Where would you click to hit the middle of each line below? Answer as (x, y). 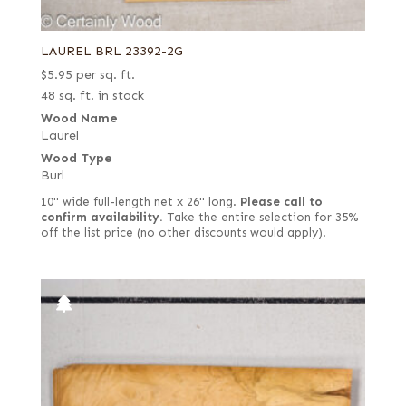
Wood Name (79, 119)
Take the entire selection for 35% (260, 218)
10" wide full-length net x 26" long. (140, 203)
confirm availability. (101, 218)
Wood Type (76, 159)
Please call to (281, 203)
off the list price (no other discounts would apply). (183, 233)
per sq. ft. (105, 75)
